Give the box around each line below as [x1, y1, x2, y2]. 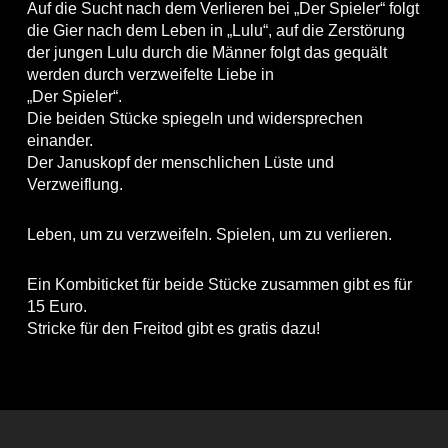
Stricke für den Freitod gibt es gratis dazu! [26, 319, 320, 337]
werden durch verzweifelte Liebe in [26, 65, 274, 83]
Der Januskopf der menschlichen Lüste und [26, 153, 334, 171]
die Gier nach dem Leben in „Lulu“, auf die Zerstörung [26, 21, 405, 39]
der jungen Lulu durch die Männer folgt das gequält [26, 43, 387, 61]
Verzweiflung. [26, 175, 123, 193]
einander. [26, 131, 93, 149]
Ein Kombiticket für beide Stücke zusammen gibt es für [26, 275, 412, 293]
